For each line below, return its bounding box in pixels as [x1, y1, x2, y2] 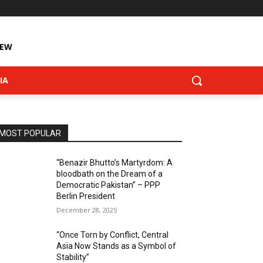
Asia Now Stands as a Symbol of [56, 241, 177, 251]
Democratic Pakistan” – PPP [56, 180, 161, 190]
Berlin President [56, 191, 116, 201]
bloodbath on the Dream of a [56, 169, 163, 178]
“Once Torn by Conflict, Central [56, 230, 169, 240]
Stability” [56, 252, 90, 262]
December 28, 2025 [56, 205, 117, 214]
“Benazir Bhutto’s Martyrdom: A [56, 158, 173, 167]
